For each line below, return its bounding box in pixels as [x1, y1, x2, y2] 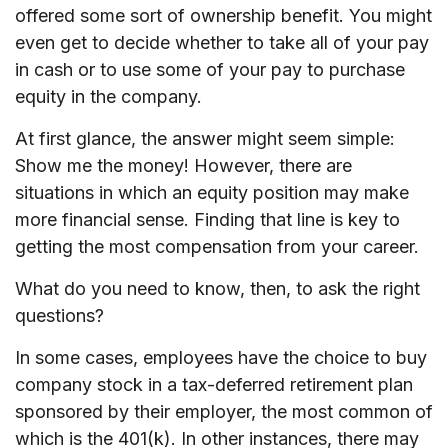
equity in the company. [15, 86, 202, 107]
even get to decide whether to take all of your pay [15, 32, 429, 53]
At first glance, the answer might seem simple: [15, 128, 395, 149]
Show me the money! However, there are [15, 155, 352, 176]
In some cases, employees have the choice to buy [15, 347, 427, 368]
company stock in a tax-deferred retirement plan [15, 374, 413, 395]
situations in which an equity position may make [15, 182, 409, 203]
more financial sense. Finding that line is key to [15, 209, 400, 230]
